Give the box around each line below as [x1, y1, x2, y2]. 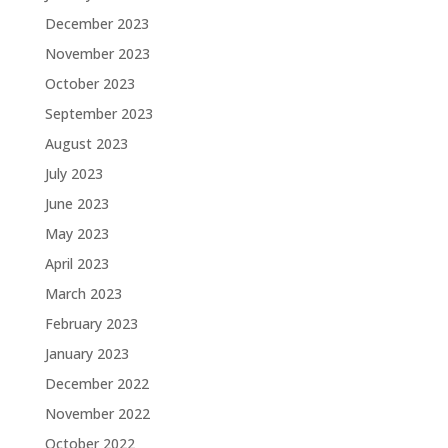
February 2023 [44, 314, 138, 333]
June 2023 [44, 194, 109, 213]
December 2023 [44, 14, 149, 33]
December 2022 [44, 374, 149, 393]
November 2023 [44, 44, 150, 63]
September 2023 [44, 104, 153, 123]
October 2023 [44, 74, 135, 93]
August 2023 [44, 134, 128, 153]
